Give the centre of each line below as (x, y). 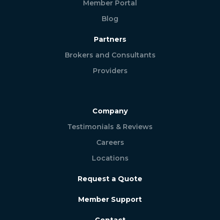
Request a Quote (110, 179)
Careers (110, 143)
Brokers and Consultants (110, 55)
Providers (110, 71)
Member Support (110, 200)
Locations (110, 158)
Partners (110, 40)
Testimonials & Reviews (110, 127)
